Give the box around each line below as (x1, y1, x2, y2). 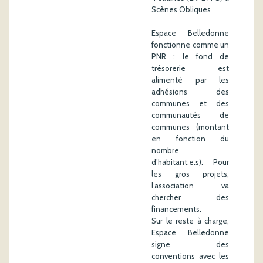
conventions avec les (151, 251, 229, 261)
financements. (151, 204, 201, 214)
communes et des (151, 98, 229, 108)
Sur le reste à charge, (151, 215, 229, 225)
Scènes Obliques (151, 4, 211, 14)
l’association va (151, 180, 229, 190)
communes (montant (151, 122, 229, 131)
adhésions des (151, 86, 229, 96)
